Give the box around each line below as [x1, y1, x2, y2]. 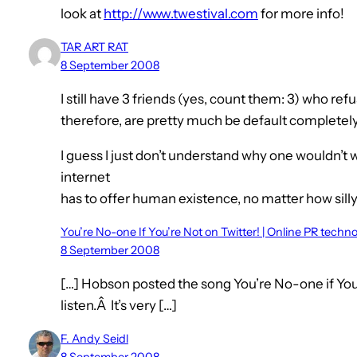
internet [61, 169, 110, 186]
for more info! [258, 6, 344, 22]
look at [61, 6, 104, 22]
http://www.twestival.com [104, 6, 258, 22]
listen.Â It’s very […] [61, 297, 177, 314]
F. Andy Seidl [61, 331, 128, 347]
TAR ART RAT [61, 40, 128, 55]
